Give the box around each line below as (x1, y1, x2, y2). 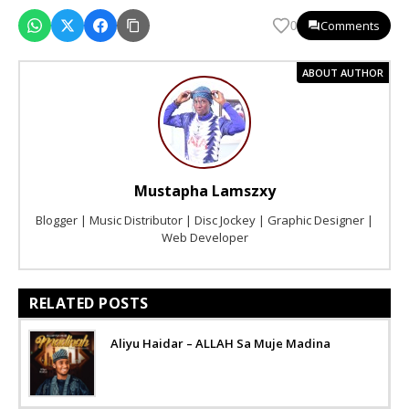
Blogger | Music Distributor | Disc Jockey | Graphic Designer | (36, 212, 373, 229)
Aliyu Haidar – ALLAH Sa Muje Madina (110, 335, 330, 352)
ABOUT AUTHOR (302, 66, 383, 80)
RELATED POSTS (29, 293, 149, 314)
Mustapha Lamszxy (133, 181, 276, 202)
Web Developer (161, 229, 248, 246)
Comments (320, 17, 380, 35)
